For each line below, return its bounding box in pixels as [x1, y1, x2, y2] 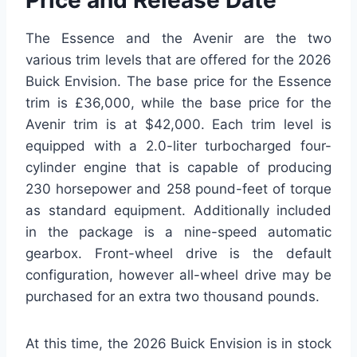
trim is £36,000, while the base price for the [25, 95, 331, 112]
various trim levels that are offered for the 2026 [25, 52, 331, 69]
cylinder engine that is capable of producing [25, 159, 331, 176]
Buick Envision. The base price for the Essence [25, 73, 331, 90]
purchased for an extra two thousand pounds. [25, 288, 320, 305]
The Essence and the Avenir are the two [25, 30, 331, 47]
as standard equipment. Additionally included [25, 202, 331, 219]
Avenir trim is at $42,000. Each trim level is [25, 116, 331, 133]
